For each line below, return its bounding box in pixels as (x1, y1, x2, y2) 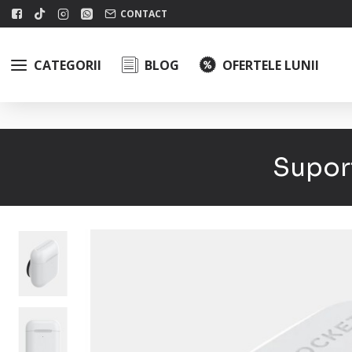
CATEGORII (34, 56, 101, 74)
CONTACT (120, 6, 167, 20)
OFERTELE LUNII (222, 56, 319, 74)
